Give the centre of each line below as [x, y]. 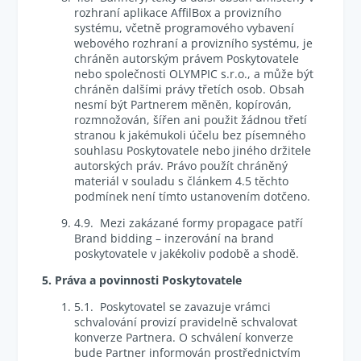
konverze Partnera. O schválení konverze [184, 337]
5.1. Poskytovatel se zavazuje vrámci [173, 307]
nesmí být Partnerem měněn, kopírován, [183, 104]
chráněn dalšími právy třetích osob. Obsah [190, 89]
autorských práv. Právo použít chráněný [181, 166]
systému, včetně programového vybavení [185, 28]
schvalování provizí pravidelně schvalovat [186, 322]
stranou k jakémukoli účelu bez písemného [190, 135]
